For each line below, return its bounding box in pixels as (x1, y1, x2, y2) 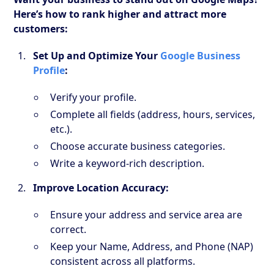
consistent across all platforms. (50, 254, 196, 268)
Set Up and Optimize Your (33, 48, 161, 62)
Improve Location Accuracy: (33, 180, 169, 194)
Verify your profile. (50, 90, 137, 104)
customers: (13, 21, 68, 35)
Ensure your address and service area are (50, 207, 243, 221)
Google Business (160, 48, 241, 62)
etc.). (50, 122, 73, 136)
